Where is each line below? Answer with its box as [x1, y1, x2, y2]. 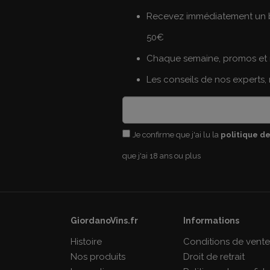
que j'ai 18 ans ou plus [122, 151, 201, 161]
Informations [183, 216, 240, 226]
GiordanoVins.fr [71, 216, 138, 226]
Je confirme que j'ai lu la [132, 130, 221, 140]
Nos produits [71, 251, 125, 263]
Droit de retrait [183, 251, 245, 263]
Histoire [71, 236, 102, 248]
